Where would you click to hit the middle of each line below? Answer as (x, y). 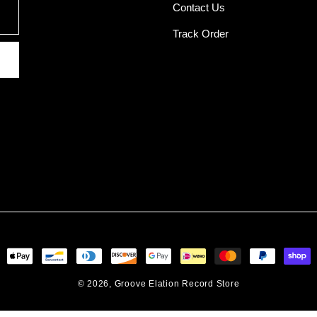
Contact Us (199, 8)
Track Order (201, 34)
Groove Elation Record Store (177, 284)
